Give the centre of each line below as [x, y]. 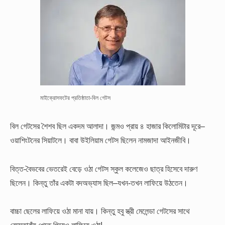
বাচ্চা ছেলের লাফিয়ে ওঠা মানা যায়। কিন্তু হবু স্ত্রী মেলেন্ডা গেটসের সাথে [100, 211]
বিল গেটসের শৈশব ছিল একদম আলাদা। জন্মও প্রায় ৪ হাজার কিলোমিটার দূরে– [107, 126]
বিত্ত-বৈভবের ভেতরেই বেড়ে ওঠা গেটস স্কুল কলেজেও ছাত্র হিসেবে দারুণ [104, 168]
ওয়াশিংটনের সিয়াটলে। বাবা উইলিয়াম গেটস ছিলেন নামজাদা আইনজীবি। [100, 140]
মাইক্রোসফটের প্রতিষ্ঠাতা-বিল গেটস [75, 98]
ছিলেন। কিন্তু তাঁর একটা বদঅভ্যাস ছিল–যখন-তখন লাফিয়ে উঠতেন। [99, 183]
